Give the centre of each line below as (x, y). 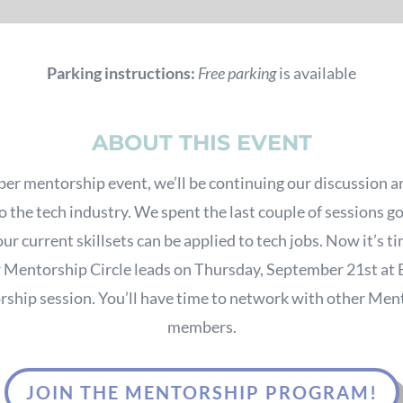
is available (316, 72)
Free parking (237, 72)
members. (201, 326)
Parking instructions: (122, 72)
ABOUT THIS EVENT (201, 142)
